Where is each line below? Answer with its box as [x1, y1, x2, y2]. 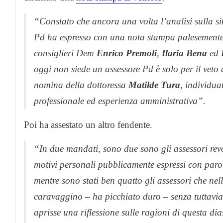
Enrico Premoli [97, 48, 157, 59]
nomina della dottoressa [34, 80, 128, 91]
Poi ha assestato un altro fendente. [24, 119, 152, 130]
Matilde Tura [128, 80, 180, 91]
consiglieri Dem [34, 48, 97, 59]
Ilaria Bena [162, 48, 207, 59]
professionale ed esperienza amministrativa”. [34, 96, 206, 107]
